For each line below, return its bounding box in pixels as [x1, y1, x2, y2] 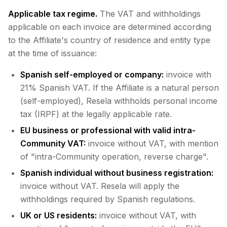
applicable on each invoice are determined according [8, 22, 211, 32]
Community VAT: [20, 138, 86, 148]
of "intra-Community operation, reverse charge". [20, 152, 208, 162]
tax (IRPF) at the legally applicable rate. [20, 109, 172, 119]
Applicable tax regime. [8, 9, 97, 19]
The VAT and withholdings [97, 9, 201, 19]
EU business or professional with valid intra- [20, 125, 196, 135]
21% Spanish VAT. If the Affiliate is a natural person [20, 83, 219, 93]
